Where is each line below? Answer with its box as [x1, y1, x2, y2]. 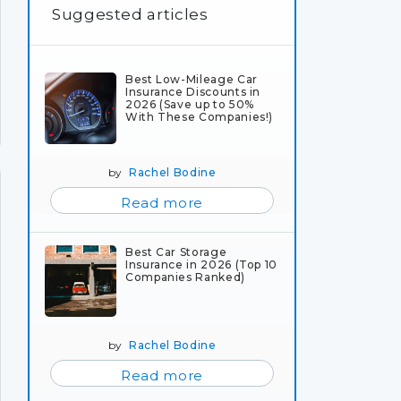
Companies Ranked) [125, 269, 245, 284]
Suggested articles [52, 4, 209, 23]
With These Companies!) [125, 109, 274, 124]
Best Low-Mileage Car [125, 72, 258, 86]
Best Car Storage [125, 244, 227, 259]
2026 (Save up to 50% [125, 97, 254, 111]
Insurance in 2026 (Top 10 [125, 257, 277, 271]
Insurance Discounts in [125, 84, 261, 98]
